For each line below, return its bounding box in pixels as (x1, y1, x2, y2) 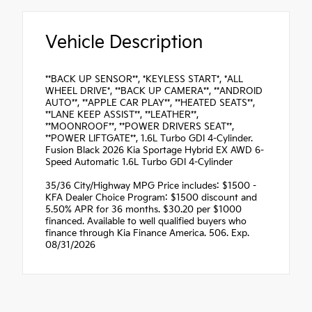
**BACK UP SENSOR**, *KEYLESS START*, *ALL (45, 73, 243, 85)
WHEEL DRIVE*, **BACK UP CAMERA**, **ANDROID (45, 85, 263, 97)
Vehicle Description (45, 31, 203, 54)
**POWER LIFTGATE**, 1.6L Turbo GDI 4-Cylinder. (45, 132, 253, 144)
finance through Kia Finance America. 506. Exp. (45, 227, 249, 239)
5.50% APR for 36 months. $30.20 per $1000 (45, 203, 242, 215)
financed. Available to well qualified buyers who (45, 215, 247, 227)
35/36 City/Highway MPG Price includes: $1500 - (45, 180, 256, 192)
